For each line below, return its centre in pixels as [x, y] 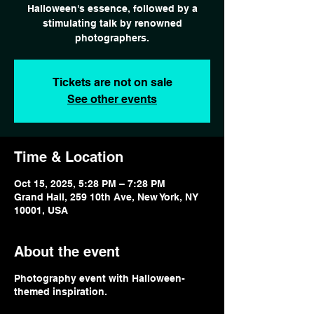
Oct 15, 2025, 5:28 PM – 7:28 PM [90, 184]
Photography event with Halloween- [100, 278]
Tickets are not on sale [112, 82]
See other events [112, 99]
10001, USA [41, 210]
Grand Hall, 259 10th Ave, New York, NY [106, 197]
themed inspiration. [61, 292]
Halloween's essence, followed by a [112, 8]
